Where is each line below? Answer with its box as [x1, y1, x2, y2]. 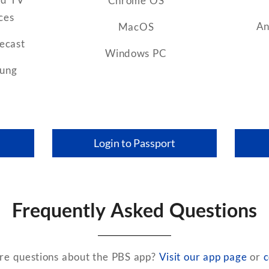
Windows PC [105, 46, 167, 59]
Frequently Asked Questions [11, 198, 258, 222]
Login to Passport [94, 136, 175, 150]
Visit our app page [159, 250, 247, 263]
